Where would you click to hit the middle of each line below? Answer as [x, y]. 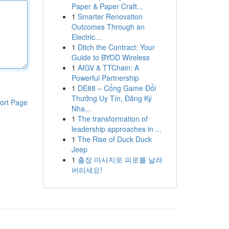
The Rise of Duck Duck [114, 139]
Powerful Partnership [105, 78]
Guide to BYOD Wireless [110, 57]
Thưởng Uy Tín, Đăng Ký [111, 98]
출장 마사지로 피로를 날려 [120, 159]
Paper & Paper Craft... [107, 6]
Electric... [86, 37]
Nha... [81, 108]
